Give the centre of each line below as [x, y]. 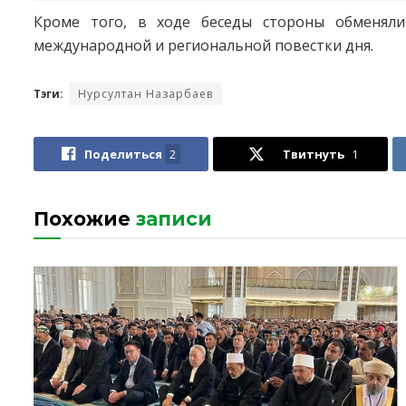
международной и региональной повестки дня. [203, 45]
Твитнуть [313, 154]
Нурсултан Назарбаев [145, 93]
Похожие [82, 218]
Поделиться [124, 154]
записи [171, 218]
